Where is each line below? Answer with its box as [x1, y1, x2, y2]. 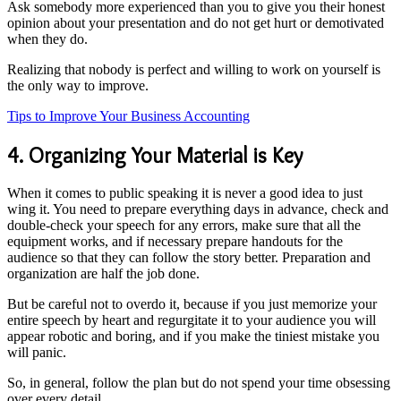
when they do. [7, 30, 91, 47]
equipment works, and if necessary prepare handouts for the [7, 234, 343, 250]
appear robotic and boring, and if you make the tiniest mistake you [7, 328, 380, 345]
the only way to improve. [7, 77, 152, 93]
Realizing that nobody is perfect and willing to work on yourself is [7, 61, 380, 77]
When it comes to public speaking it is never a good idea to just [7, 185, 363, 201]
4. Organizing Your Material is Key [7, 141, 308, 168]
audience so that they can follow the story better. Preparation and [7, 250, 371, 266]
